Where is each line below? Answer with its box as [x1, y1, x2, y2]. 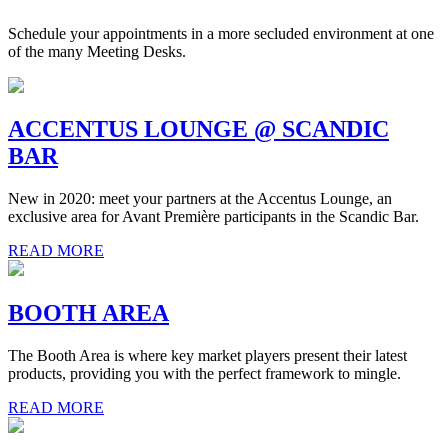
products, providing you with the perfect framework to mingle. [8, 365, 401, 383]
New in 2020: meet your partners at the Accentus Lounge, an [8, 190, 392, 208]
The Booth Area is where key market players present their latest [8, 347, 407, 365]
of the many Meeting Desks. [8, 42, 186, 60]
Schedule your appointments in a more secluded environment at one [8, 24, 434, 42]
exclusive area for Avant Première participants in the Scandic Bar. [8, 208, 419, 226]
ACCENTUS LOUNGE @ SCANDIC [8, 116, 389, 143]
